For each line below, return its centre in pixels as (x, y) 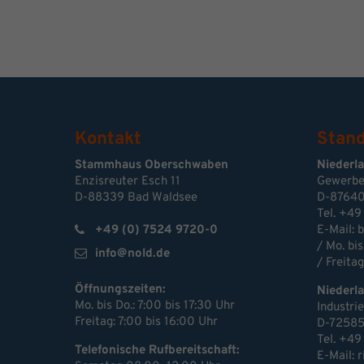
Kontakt (108, 140)
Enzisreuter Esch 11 (128, 182)
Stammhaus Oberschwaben (152, 166)
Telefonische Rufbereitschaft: (157, 351)
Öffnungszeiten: (120, 290)
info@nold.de (132, 254)
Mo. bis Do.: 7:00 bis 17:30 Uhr (155, 306)
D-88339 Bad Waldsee (136, 198)
